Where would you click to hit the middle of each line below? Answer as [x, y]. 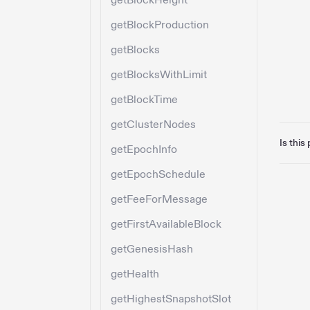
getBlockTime [144, 100]
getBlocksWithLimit [159, 75]
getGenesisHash [152, 249]
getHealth [135, 274]
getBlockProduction [160, 25]
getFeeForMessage [159, 200]
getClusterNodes [153, 125]
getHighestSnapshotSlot [171, 299]
